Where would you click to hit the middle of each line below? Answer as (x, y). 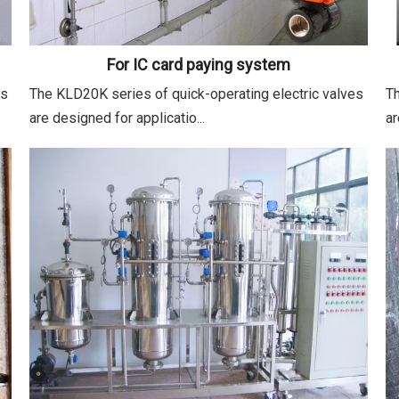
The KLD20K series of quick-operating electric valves (197, 94)
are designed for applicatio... (118, 118)
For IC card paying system (198, 64)
